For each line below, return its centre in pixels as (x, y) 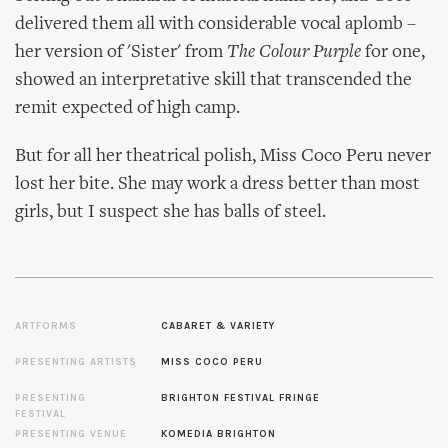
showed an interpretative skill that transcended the (213, 80)
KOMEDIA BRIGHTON (219, 434)
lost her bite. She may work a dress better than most (217, 184)
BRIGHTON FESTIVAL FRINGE (241, 398)
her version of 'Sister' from (121, 52)
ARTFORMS (46, 326)
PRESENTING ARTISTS (76, 362)
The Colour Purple (294, 52)
